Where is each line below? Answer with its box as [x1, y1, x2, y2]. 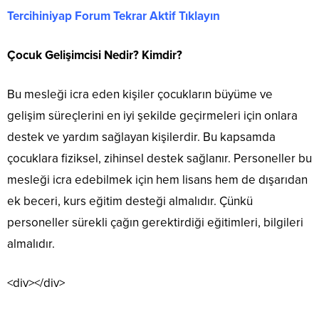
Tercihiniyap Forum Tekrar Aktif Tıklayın [7, 9, 220, 23]
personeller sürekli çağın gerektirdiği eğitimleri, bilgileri [7, 215, 303, 230]
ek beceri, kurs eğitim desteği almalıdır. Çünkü [7, 194, 253, 209]
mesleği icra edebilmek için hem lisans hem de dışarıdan [7, 172, 308, 187]
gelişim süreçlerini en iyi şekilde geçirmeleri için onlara [7, 108, 298, 123]
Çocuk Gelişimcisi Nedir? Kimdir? [7, 48, 182, 63]
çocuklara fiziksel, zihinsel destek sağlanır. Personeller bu [7, 151, 312, 166]
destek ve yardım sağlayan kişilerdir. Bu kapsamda [7, 130, 276, 145]
